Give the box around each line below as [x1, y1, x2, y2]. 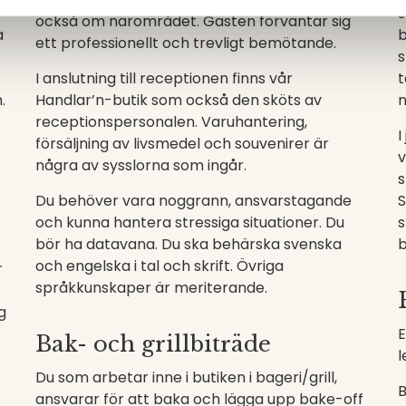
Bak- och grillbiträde [35, 331, 271, 357]
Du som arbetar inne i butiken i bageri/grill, [35, 367, 337, 388]
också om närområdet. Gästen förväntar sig [35, 11, 351, 32]
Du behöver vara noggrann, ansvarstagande [35, 190, 352, 211]
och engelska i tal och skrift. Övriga [35, 256, 284, 276]
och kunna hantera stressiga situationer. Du [35, 212, 344, 233]
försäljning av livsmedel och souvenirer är [35, 133, 329, 154]
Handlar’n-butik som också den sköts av [35, 90, 322, 111]
